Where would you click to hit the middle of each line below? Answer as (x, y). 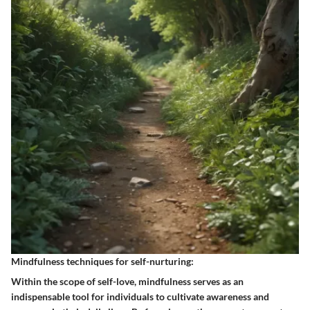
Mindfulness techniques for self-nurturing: (102, 261)
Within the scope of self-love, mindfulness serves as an (127, 281)
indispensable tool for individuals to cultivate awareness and (140, 297)
